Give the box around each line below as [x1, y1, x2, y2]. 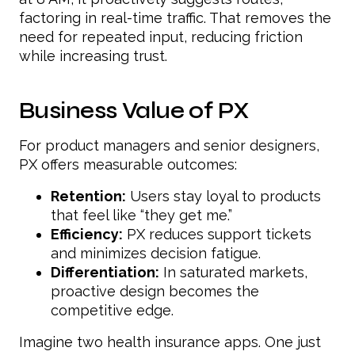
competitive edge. [51, 301, 174, 319]
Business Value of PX [19, 96, 250, 124]
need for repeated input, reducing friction [19, 28, 303, 45]
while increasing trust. [19, 47, 167, 64]
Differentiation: [51, 263, 159, 281]
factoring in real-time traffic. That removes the [19, 9, 331, 26]
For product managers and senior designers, [19, 136, 319, 154]
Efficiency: [51, 225, 123, 242]
